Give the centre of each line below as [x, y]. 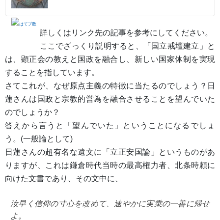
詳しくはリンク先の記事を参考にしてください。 [126, 32]
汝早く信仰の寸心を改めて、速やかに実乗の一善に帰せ [110, 204]
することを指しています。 [52, 72]
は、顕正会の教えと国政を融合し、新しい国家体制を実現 [110, 59]
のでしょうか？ [32, 112]
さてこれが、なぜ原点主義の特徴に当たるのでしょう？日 [110, 85]
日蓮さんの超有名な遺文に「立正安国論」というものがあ [110, 152]
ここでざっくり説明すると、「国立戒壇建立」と [127, 46]
